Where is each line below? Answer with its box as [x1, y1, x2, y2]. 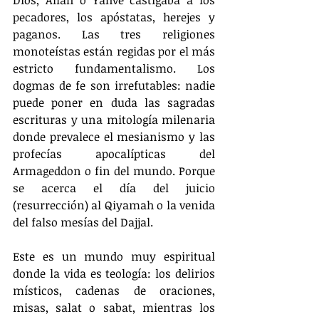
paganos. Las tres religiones [13, 26, 215, 42]
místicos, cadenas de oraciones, [13, 282, 215, 298]
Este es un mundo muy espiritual [13, 248, 215, 264]
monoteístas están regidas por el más [13, 43, 215, 59]
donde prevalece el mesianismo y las [13, 128, 215, 145]
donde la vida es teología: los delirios [13, 265, 215, 281]
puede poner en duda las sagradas [13, 94, 215, 110]
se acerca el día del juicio [13, 179, 215, 196]
